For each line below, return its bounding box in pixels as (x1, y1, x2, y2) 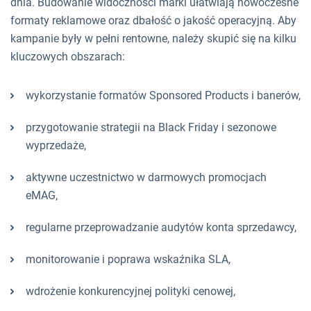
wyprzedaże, (26, 138, 86, 152)
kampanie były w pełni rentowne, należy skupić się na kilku (10, 31, 296, 45)
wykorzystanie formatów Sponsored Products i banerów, (26, 88, 301, 102)
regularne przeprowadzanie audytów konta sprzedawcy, (26, 220, 296, 234)
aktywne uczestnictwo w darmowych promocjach (26, 170, 267, 184)
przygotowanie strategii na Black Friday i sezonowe (26, 120, 276, 134)
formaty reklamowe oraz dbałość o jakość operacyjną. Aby (10, 13, 296, 27)
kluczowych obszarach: (10, 49, 125, 63)
